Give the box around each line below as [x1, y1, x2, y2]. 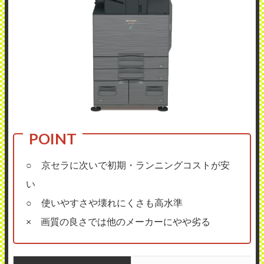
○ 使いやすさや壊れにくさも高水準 [26, 197, 183, 209]
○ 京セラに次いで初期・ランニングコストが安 [26, 159, 230, 171]
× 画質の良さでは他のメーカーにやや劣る [26, 216, 210, 227]
